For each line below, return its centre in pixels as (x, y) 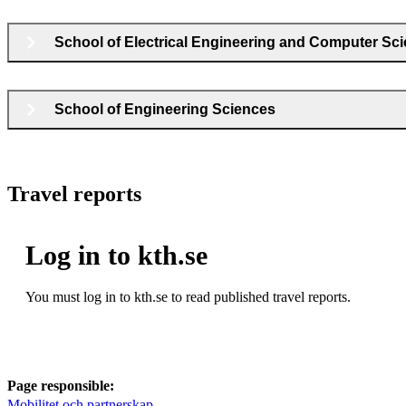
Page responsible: (61, 385)
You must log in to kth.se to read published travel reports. (188, 296)
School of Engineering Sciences (165, 109)
